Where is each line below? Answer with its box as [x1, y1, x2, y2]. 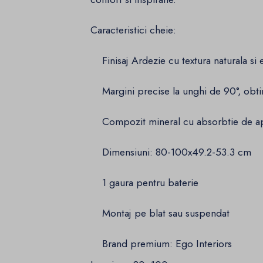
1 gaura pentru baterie [90, 175, 199, 191]
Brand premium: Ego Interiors [90, 236, 232, 252]
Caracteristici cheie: [90, 22, 177, 38]
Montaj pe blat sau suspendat [90, 205, 230, 221]
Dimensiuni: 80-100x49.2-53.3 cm [90, 144, 252, 160]
